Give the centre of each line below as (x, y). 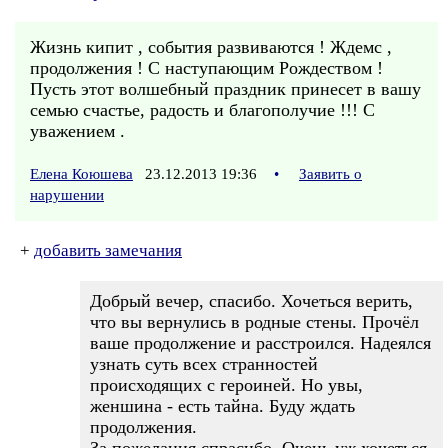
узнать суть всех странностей (204, 364)
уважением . (77, 131)
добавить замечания (108, 250)
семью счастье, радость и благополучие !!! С (202, 110)
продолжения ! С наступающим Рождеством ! (206, 68)
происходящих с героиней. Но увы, (226, 385)
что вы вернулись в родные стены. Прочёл (254, 322)
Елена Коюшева (81, 174)
